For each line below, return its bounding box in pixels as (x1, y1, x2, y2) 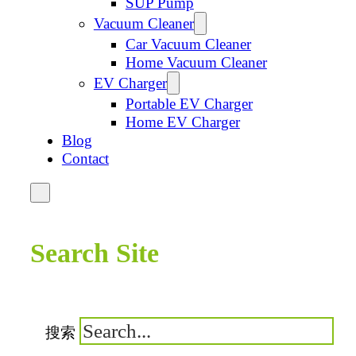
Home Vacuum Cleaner (125, 54, 267, 72)
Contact (61, 150, 109, 168)
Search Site (29, 238, 159, 269)
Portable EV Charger (125, 95, 253, 113)
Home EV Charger (125, 114, 240, 131)
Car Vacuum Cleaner (125, 36, 251, 53)
